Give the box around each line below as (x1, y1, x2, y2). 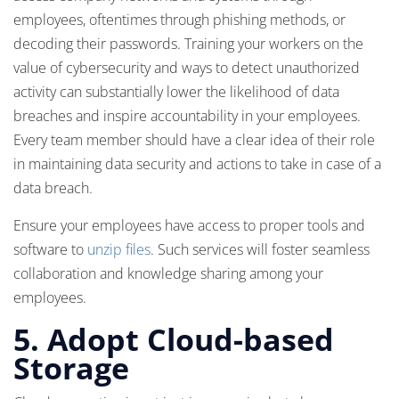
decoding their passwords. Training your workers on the (13, 34, 363, 53)
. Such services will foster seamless (151, 240, 370, 259)
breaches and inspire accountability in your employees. (13, 106, 361, 126)
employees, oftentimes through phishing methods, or (13, 10, 346, 29)
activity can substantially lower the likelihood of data (13, 82, 339, 102)
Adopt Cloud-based (47, 319, 334, 360)
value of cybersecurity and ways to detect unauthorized (13, 58, 360, 77)
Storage (13, 347, 129, 388)
